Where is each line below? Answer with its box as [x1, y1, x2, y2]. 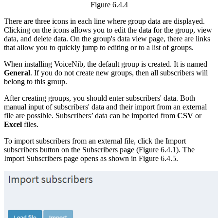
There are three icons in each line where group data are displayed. [4, 17, 205, 25]
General [4, 68, 30, 77]
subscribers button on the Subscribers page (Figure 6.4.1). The [4, 145, 195, 154]
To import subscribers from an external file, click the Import [4, 136, 186, 145]
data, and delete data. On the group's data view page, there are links [4, 34, 210, 43]
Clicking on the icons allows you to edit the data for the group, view [4, 25, 212, 34]
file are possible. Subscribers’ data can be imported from [4, 111, 177, 120]
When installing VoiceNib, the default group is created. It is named [4, 59, 207, 68]
